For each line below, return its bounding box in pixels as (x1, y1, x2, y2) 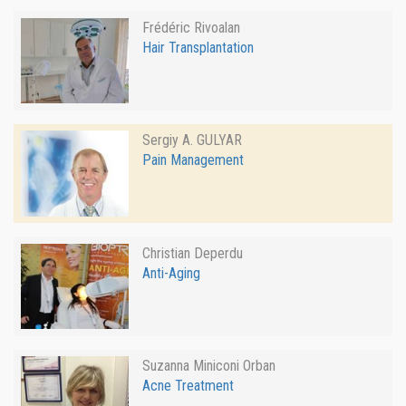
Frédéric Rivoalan (141, 18, 240, 36)
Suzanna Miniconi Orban (141, 357, 275, 375)
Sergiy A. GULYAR (141, 131, 242, 150)
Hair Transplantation (141, 38, 254, 56)
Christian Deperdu (141, 244, 243, 262)
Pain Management (141, 151, 244, 169)
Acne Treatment (141, 377, 234, 395)
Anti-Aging (141, 264, 200, 282)
